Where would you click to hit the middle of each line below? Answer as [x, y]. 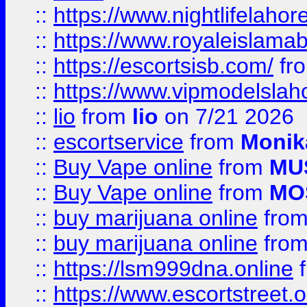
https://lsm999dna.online [173, 269]
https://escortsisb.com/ [163, 66]
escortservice [119, 142]
